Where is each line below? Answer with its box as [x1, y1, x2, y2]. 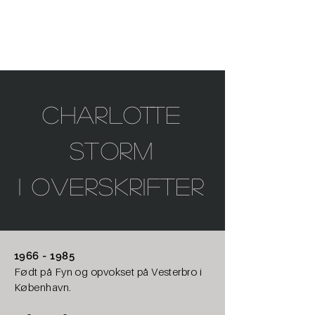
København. [14, 281, 72, 293]
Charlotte [41, 103, 182, 126]
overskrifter [22, 174, 205, 198]
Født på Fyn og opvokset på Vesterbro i [14, 265, 202, 278]
